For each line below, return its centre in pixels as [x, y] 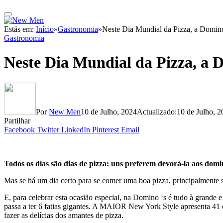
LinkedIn [76, 129]
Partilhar [17, 120]
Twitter [48, 129]
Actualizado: [157, 111]
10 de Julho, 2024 [109, 111]
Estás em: [20, 29]
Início [45, 29]
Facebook [19, 129]
